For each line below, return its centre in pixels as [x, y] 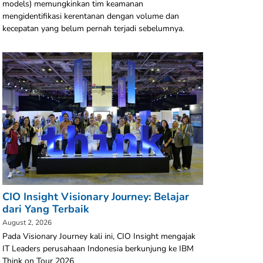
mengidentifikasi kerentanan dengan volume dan [91, 16]
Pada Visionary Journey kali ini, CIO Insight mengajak [99, 237]
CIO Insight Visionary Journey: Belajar [96, 197]
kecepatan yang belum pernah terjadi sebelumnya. [93, 29]
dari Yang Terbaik [46, 209]
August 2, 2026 [27, 223]
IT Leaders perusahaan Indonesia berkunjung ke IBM [98, 249]
